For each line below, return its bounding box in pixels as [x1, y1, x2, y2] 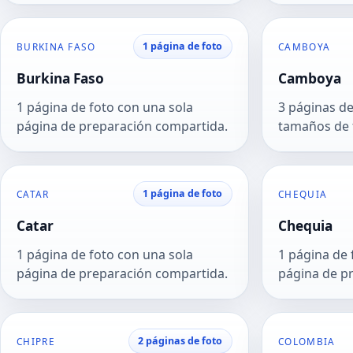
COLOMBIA [278, 335, 336, 348]
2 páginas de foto [138, 334, 223, 348]
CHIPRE [17, 335, 55, 348]
